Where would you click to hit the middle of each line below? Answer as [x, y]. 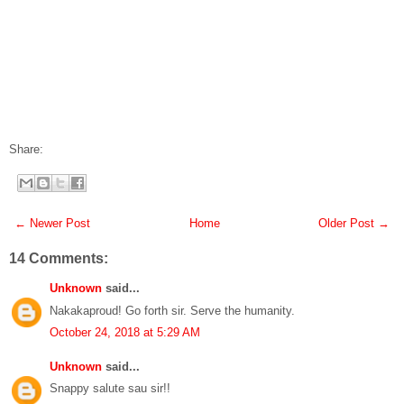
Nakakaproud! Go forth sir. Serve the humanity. [172, 310]
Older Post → [354, 223]
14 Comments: [59, 258]
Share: [26, 149]
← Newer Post [52, 223]
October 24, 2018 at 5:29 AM [125, 332]
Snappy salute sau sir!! [110, 388]
